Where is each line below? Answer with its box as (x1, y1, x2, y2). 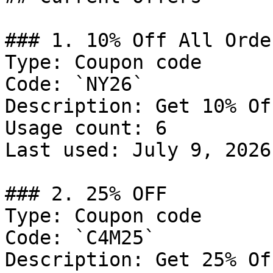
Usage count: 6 (5, 117, 167, 139)
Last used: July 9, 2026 (5, 139, 271, 161)
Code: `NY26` (5, 73, 144, 95)
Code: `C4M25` (5, 227, 155, 249)
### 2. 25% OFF (5, 183, 167, 205)
